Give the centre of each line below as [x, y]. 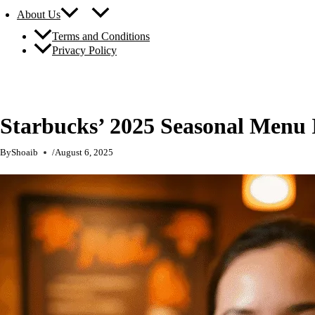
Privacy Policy [84, 51]
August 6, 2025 [84, 153]
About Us [39, 14]
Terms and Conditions [101, 37]
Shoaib [25, 153]
